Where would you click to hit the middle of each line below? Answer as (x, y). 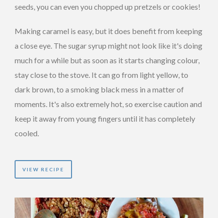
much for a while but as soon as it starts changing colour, (107, 60)
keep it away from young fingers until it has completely (105, 118)
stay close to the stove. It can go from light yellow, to (101, 74)
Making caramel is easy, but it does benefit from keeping (109, 31)
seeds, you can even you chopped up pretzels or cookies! (108, 6)
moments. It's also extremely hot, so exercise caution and (108, 104)
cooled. (27, 133)
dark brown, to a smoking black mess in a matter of (99, 89)
